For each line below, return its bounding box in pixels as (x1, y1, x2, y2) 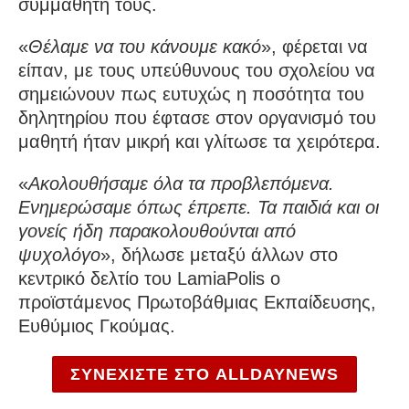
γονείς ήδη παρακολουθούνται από (18, 221, 296, 242)
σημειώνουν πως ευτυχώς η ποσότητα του (18, 84, 364, 105)
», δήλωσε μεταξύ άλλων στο (100, 245, 338, 266)
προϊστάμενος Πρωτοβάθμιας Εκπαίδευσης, (18, 292, 376, 313)
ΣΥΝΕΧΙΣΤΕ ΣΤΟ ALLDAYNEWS (70, 365, 339, 384)
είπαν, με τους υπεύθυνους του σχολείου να (18, 60, 375, 81)
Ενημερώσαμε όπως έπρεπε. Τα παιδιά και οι (18, 197, 379, 218)
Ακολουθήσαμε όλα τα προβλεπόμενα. (28, 173, 334, 194)
